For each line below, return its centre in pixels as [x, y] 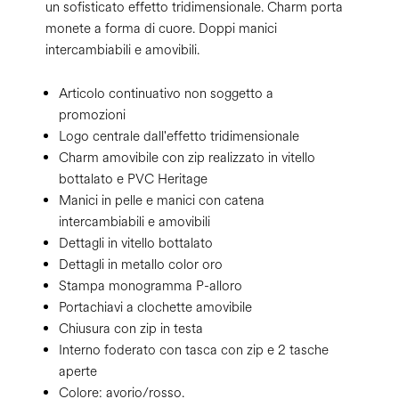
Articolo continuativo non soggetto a [166, 94]
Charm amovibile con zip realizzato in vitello [187, 158]
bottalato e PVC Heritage [133, 179]
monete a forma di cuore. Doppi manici [161, 29]
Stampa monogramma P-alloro [151, 286]
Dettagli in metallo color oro [141, 265]
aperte [78, 372]
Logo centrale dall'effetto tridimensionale [179, 137]
